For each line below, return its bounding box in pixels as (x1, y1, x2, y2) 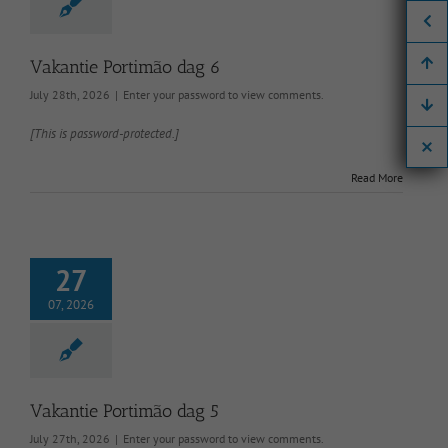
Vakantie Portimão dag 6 (30, 55, 221, 78)
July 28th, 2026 (30, 86, 110, 102)
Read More (351, 169, 403, 185)
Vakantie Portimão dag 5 (30, 399, 219, 422)
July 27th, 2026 (30, 430, 110, 446)
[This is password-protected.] (30, 124, 179, 142)
